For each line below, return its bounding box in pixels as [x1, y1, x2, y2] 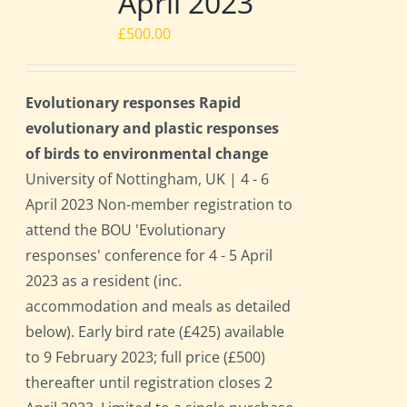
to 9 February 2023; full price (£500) [25, 347, 266, 368]
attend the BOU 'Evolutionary [25, 220, 226, 241]
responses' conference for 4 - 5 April [25, 245, 273, 266]
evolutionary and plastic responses [25, 118, 280, 139]
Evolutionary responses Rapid [25, 93, 242, 114]
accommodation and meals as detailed [25, 296, 292, 317]
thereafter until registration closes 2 [25, 372, 273, 393]
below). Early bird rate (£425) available [25, 322, 285, 342]
